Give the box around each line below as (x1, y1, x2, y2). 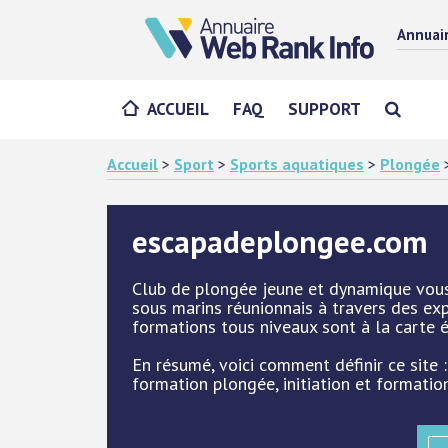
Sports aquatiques (230, 154, 364, 174)
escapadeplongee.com (132, 221, 427, 262)
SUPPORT (288, 98, 361, 120)
